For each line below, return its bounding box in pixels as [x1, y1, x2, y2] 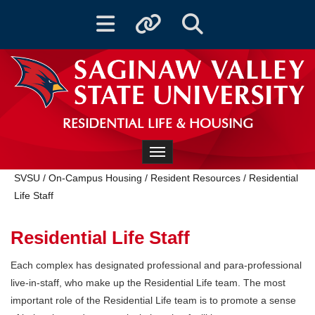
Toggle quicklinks [134, 15, 189, 22]
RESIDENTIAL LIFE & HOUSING [62, 117, 253, 132]
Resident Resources [150, 172, 240, 184]
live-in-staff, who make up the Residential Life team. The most [11, 276, 285, 288]
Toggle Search [181, 15, 229, 22]
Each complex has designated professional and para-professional [11, 259, 302, 271]
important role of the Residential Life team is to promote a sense [11, 294, 296, 306]
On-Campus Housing [49, 172, 142, 184]
